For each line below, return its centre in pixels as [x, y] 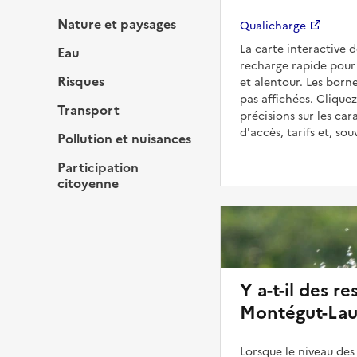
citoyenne [88, 183]
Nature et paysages [117, 24]
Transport [88, 110]
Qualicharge [273, 25]
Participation [98, 167]
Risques [81, 81]
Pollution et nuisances [124, 138]
